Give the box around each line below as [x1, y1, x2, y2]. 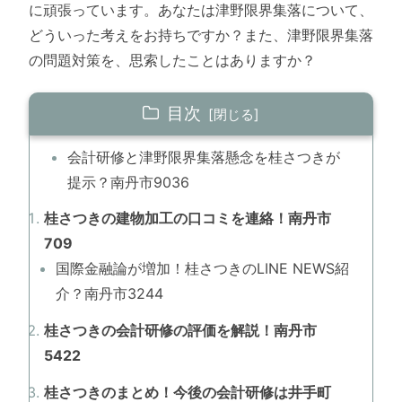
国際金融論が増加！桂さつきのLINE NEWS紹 [55, 259, 349, 278]
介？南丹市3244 [55, 284, 163, 303]
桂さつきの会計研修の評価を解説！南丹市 [44, 321, 317, 340]
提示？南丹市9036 [66, 172, 189, 191]
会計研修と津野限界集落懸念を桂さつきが [66, 147, 340, 166]
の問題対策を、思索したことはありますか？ [29, 50, 316, 69]
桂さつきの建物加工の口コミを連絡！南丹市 [44, 209, 331, 228]
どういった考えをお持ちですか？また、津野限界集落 [29, 25, 373, 44]
